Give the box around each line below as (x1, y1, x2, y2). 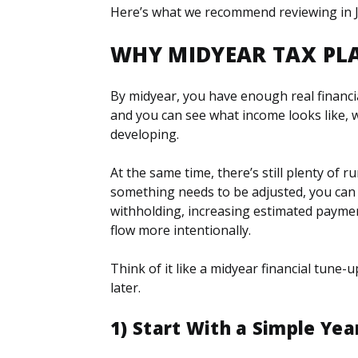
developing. (110, 125, 179, 143)
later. (110, 278, 141, 296)
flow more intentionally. (110, 221, 251, 239)
